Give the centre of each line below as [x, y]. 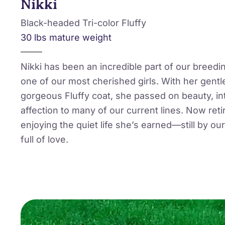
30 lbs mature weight [66, 38]
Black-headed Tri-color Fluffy [83, 23]
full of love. [44, 140]
